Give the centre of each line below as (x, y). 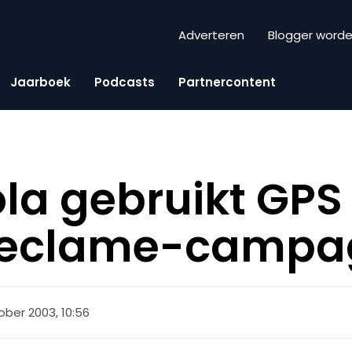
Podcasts (125, 82)
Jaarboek (40, 82)
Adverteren (211, 35)
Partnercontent (227, 82)
